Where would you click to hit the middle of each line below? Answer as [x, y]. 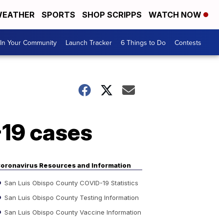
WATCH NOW [176, 15]
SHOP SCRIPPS [112, 15]
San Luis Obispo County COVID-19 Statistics [70, 183]
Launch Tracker [89, 42]
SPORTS [58, 15]
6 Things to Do [143, 42]
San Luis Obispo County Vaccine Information [72, 212]
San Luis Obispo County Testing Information [71, 197]
